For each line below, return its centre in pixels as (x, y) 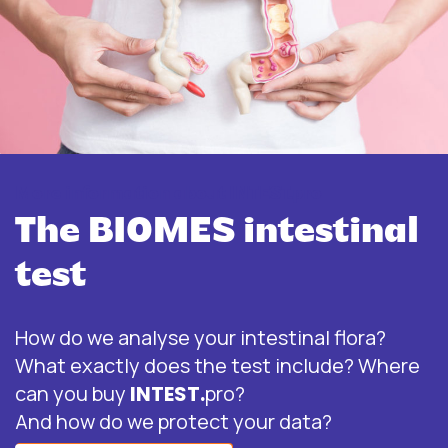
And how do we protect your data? (173, 421)
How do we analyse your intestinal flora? (200, 337)
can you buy (72, 393)
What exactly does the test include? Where (217, 365)
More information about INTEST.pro (168, 194)
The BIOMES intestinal (217, 232)
